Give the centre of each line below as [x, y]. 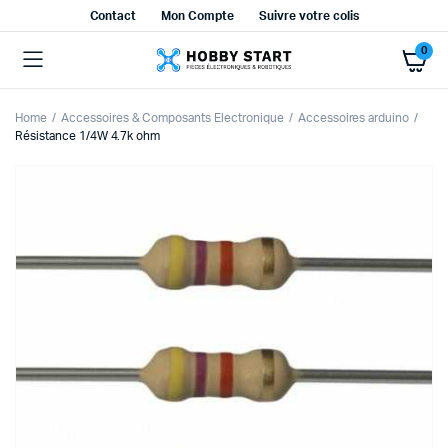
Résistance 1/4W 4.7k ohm [88, 136]
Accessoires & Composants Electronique [172, 118]
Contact [113, 16]
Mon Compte [198, 16]
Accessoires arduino [353, 118]
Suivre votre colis [309, 16]
